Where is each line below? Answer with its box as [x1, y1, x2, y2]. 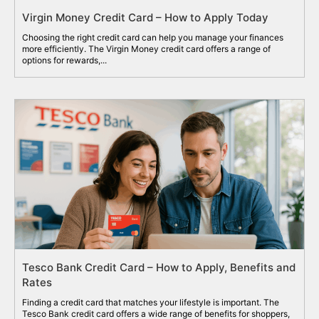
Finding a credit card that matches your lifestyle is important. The [22, 296, 279, 308]
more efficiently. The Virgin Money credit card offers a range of [22, 43, 271, 54]
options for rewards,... [22, 54, 107, 66]
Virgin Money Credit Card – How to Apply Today [22, 10, 268, 24]
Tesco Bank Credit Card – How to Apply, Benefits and [22, 260, 296, 274]
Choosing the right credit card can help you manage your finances [22, 31, 283, 43]
